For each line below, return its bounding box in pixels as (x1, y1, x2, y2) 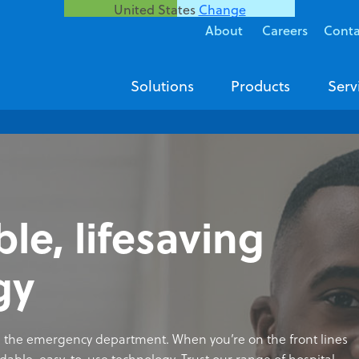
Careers (262, 21, 308, 39)
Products (231, 75, 291, 96)
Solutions (130, 75, 194, 96)
